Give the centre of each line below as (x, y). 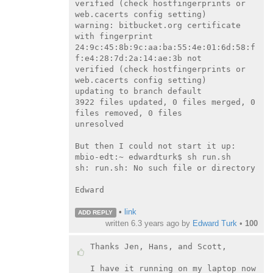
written (118, 224)
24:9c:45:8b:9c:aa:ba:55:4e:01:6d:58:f (165, 47)
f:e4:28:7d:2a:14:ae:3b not (138, 58)
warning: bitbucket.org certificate (158, 25)
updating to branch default (138, 91)
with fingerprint (114, 36)
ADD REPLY (96, 212)
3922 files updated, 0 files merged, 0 (165, 102)
